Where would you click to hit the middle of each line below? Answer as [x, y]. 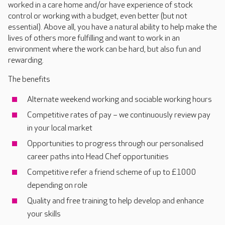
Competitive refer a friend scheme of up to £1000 [112, 173]
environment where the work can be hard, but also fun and [104, 49]
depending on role [57, 186]
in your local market [60, 128]
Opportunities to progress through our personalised [115, 144]
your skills [44, 214]
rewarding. [26, 61]
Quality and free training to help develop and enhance [116, 201]
